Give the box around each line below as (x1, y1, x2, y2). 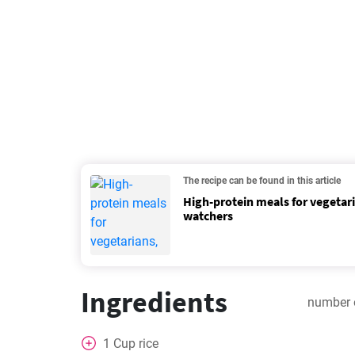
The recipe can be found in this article (183, 175, 341, 186)
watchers (183, 208, 233, 223)
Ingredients (81, 284, 227, 320)
